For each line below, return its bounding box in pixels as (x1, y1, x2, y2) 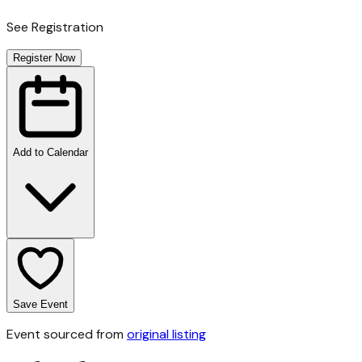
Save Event (13, 297, 68, 310)
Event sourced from (6, 325, 124, 343)
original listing (127, 325, 206, 343)
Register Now (13, 51, 75, 64)
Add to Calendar (13, 145, 88, 158)
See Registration (6, 18, 103, 36)
